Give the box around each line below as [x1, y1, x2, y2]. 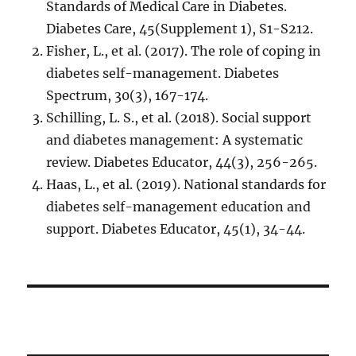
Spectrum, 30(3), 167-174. [46, 87, 209, 103]
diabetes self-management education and [46, 199, 311, 215]
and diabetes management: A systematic [46, 132, 304, 148]
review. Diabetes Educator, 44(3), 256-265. [46, 154, 318, 170]
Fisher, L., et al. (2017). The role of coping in [46, 43, 322, 59]
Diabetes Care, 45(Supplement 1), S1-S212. [46, 21, 314, 37]
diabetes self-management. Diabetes [46, 65, 280, 81]
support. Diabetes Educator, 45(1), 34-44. [46, 221, 306, 237]
